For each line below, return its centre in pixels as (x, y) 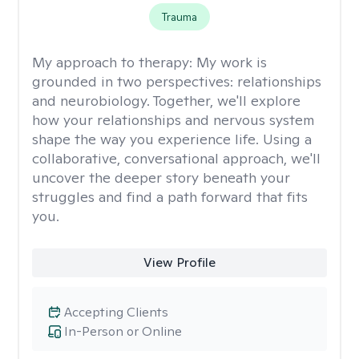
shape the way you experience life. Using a (172, 139)
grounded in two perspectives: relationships (177, 81)
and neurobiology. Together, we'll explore (166, 101)
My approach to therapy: (114, 62)
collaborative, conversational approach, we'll (176, 158)
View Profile (179, 262)
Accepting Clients (116, 312)
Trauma (179, 17)
